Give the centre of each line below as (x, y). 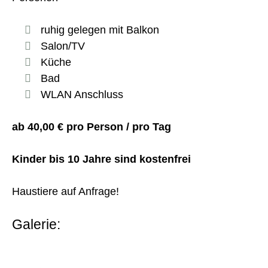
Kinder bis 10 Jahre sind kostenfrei (101, 159)
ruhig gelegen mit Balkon (100, 30)
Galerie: (36, 224)
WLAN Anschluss (82, 94)
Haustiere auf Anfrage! (66, 191)
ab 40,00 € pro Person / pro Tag (92, 127)
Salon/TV (63, 46)
